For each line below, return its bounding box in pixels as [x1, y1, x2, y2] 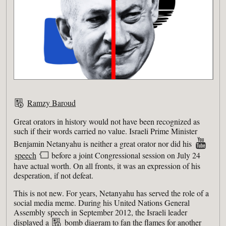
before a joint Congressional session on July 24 [49, 150, 200, 161]
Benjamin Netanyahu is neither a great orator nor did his [14, 138, 194, 149]
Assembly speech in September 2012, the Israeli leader [14, 207, 187, 218]
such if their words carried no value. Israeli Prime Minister [14, 126, 197, 137]
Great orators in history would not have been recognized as [14, 116, 200, 127]
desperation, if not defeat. [14, 170, 93, 181]
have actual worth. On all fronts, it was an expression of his [14, 160, 200, 172]
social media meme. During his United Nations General [14, 197, 190, 208]
